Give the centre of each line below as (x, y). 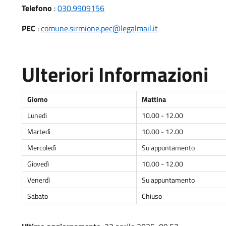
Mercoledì (42, 148)
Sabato (38, 196)
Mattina (154, 99)
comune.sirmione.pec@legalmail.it (100, 28)
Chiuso (152, 196)
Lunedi (37, 115)
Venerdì (39, 180)
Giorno (38, 99)
